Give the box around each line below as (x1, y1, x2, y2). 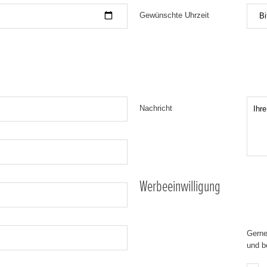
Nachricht (139, 103, 172, 113)
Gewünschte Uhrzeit (139, 10, 209, 20)
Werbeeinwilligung (139, 178, 221, 194)
